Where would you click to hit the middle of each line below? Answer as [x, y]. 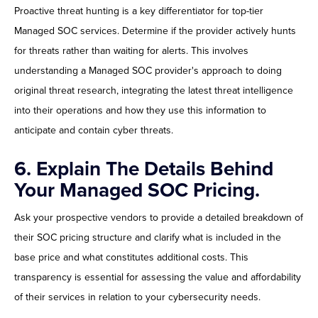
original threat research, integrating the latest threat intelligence [154, 91]
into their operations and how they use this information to [140, 111]
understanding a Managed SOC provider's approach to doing [148, 71]
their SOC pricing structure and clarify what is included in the [148, 238]
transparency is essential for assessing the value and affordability [158, 278]
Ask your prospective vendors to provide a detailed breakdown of [159, 218]
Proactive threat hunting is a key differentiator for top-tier [139, 11]
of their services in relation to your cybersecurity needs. [137, 297]
